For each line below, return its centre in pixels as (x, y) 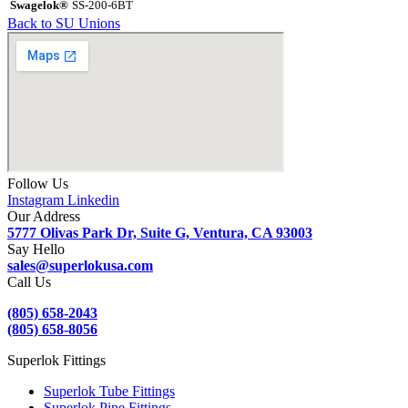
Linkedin (93, 200)
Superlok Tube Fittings (109, 392)
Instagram (36, 200)
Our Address (44, 217)
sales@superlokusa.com (80, 266)
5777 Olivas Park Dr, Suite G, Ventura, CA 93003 (160, 233)
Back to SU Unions (64, 24)
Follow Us (38, 184)
